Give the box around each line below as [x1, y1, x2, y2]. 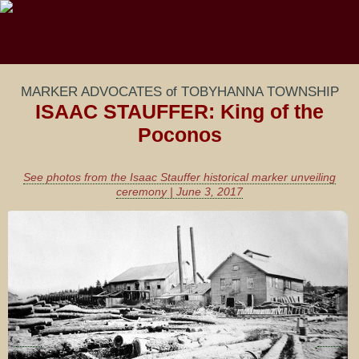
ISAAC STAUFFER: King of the [35, 100, 324, 123]
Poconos [137, 123, 222, 146]
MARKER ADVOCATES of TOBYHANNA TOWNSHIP [20, 84, 339, 99]
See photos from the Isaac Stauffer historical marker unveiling [23, 171, 336, 184]
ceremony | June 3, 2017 [116, 185, 243, 198]
